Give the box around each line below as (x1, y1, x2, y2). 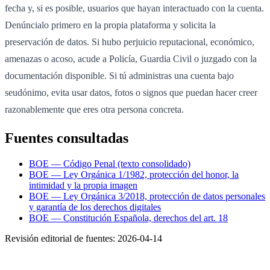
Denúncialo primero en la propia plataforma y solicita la (5, 20, 216, 31)
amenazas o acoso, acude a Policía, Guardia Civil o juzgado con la (5, 54, 257, 64)
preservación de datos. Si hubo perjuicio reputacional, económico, (5, 37, 254, 48)
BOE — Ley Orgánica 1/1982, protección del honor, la (29, 169, 239, 180)
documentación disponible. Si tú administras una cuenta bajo (5, 71, 234, 81)
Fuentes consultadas (5, 130, 128, 146)
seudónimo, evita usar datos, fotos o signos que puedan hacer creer (5, 87, 257, 98)
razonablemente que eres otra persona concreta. (5, 104, 184, 115)
